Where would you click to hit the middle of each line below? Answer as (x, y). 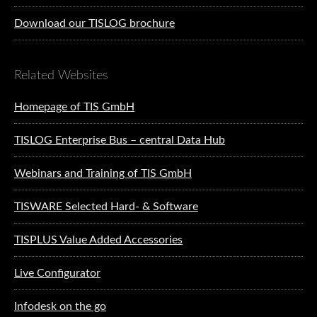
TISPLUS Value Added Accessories (98, 240)
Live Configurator (57, 273)
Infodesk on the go (60, 306)
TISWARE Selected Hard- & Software (106, 206)
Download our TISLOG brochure (94, 23)
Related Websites (61, 75)
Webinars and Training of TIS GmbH (103, 173)
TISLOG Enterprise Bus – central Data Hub (120, 140)
